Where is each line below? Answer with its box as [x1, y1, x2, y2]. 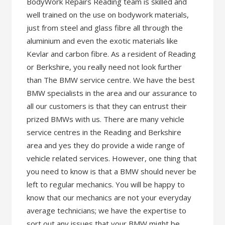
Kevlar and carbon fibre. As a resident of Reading [27, 49, 196, 59]
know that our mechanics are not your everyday [27, 192, 192, 202]
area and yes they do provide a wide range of [27, 140, 185, 150]
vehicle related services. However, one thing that [27, 153, 197, 163]
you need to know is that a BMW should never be [27, 166, 197, 176]
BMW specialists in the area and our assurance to [27, 88, 197, 98]
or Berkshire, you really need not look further [27, 62, 182, 72]
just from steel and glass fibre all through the [27, 23, 183, 33]
